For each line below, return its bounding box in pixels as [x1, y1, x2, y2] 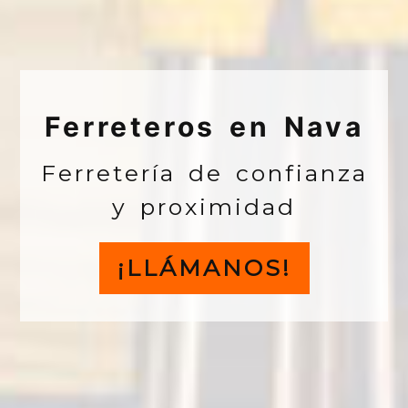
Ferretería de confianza [40, 182, 368, 210]
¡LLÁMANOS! [117, 277, 291, 305]
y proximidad [112, 216, 296, 244]
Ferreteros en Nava [44, 133, 364, 167]
